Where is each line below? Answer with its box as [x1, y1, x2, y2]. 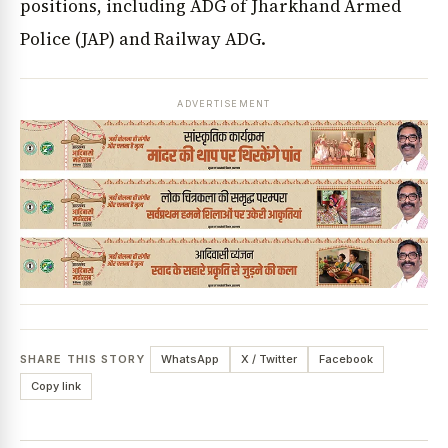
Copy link [31, 379, 81, 394]
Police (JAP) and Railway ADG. [20, 26, 266, 51]
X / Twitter [240, 352, 297, 367]
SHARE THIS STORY [20, 352, 146, 367]
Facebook [318, 352, 373, 367]
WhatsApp [160, 352, 219, 367]
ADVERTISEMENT [177, 98, 271, 110]
